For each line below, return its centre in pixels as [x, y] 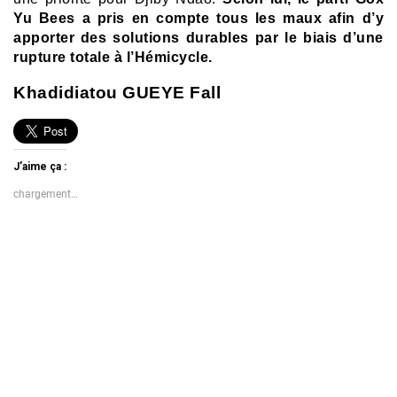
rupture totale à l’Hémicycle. [113, 57]
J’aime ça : [40, 166]
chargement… [46, 194]
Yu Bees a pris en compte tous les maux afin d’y [198, 18]
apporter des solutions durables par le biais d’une [198, 37]
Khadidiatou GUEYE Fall [117, 92]
